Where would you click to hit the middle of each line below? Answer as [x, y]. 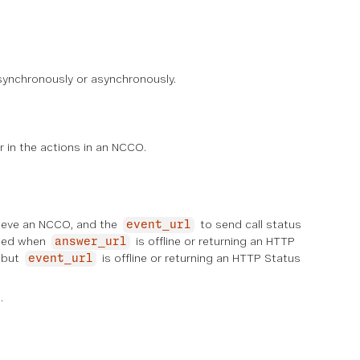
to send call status [249, 224]
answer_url [91, 242]
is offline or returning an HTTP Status [200, 258]
